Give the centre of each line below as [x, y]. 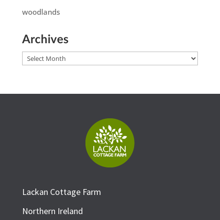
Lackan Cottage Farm [61, 192]
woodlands [41, 12]
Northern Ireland [52, 211]
